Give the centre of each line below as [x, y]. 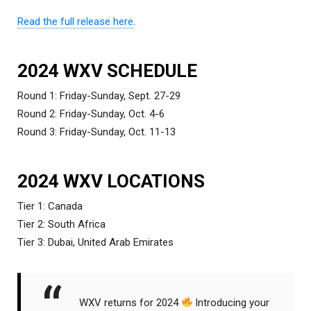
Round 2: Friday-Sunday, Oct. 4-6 [91, 114]
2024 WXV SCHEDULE [107, 70]
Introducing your [233, 302]
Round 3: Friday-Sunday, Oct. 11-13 [96, 132]
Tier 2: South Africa [61, 224]
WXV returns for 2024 [130, 302]
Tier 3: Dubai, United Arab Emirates [95, 242]
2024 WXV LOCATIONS [111, 181]
